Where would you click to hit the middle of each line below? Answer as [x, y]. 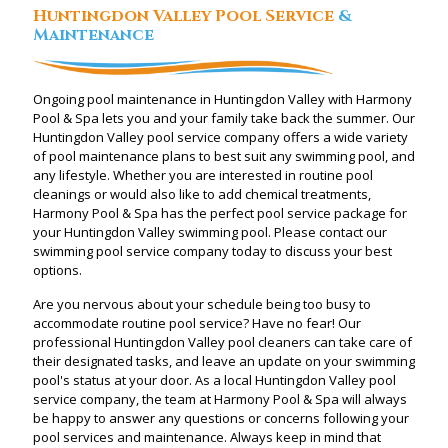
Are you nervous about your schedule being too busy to [202, 303]
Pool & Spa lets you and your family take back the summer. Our [224, 117]
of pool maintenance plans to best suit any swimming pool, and [224, 155]
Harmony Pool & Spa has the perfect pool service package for [220, 212]
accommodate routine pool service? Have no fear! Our [197, 322]
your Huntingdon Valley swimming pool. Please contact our [210, 231]
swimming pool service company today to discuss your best [212, 250]
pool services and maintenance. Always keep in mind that [207, 436]
